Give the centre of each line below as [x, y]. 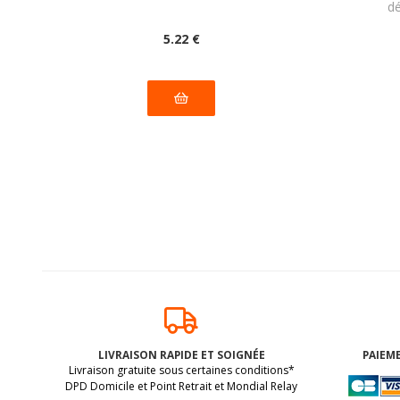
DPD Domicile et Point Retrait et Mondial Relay [182, 386]
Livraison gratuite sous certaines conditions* [181, 370]
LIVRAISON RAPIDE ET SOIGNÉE [181, 354]
